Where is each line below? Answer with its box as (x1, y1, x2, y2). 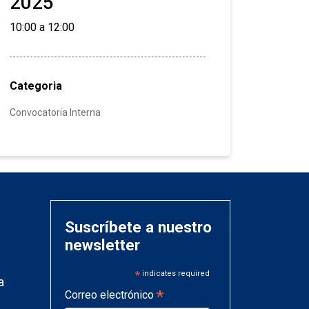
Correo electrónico (65, 288, 157, 302)
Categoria (10, 79, 62, 93)
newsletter (65, 236, 140, 255)
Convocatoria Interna (10, 107, 101, 119)
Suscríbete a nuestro (65, 218, 212, 237)
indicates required (140, 269, 210, 279)
